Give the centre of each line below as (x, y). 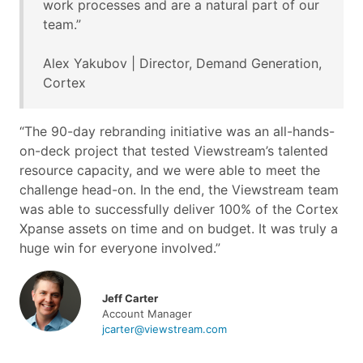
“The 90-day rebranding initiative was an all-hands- (177, 131)
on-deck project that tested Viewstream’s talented (174, 150)
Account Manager (147, 313)
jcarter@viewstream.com (164, 329)
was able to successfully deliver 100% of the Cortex (179, 209)
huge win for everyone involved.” (120, 248)
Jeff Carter (130, 298)
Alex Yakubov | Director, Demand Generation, (182, 63)
